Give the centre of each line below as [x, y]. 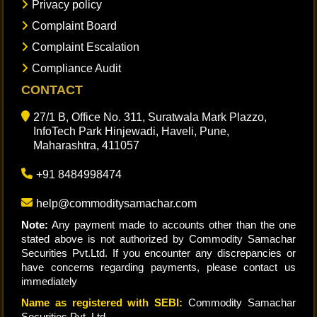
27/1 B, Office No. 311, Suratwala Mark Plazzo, [150, 117]
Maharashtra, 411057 [86, 146]
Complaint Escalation [86, 47]
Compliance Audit [76, 69]
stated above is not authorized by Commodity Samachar [158, 239]
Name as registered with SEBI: [102, 303]
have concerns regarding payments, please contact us [158, 267]
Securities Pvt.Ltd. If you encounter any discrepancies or [158, 253]
